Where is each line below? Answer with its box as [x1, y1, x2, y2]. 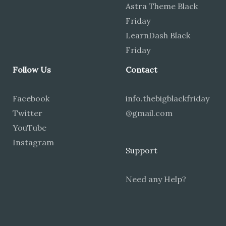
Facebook [13, 93, 49, 104]
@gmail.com [126, 108, 173, 119]
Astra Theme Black [126, 1, 198, 12]
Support [126, 145, 157, 156]
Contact [126, 65, 157, 75]
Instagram [13, 137, 54, 148]
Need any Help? [126, 174, 186, 185]
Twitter [13, 108, 42, 119]
